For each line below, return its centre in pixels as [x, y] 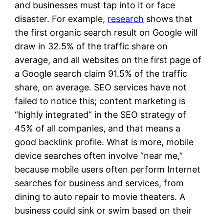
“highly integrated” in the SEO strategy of [101, 114]
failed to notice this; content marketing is [100, 101]
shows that [168, 19]
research [126, 19]
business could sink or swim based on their [103, 210]
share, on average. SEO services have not [101, 87]
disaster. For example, [61, 19]
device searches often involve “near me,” [99, 155]
